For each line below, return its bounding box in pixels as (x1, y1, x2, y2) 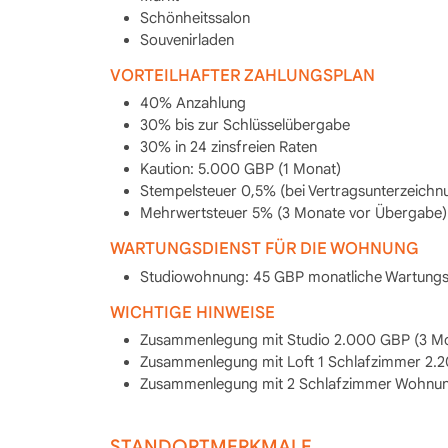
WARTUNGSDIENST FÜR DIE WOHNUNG (109, 238, 419, 259)
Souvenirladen (139, 30, 234, 49)
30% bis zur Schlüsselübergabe (139, 116, 350, 134)
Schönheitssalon (139, 8, 250, 27)
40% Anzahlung (139, 94, 246, 112)
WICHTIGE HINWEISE (109, 301, 275, 323)
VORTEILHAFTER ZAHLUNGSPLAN (109, 64, 375, 86)
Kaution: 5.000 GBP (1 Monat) (139, 160, 341, 178)
